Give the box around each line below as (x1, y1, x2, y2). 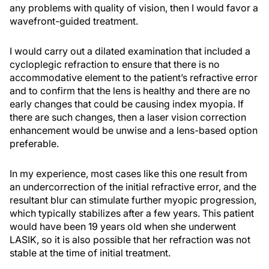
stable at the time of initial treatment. (10, 247, 171, 259)
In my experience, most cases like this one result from (10, 168, 247, 180)
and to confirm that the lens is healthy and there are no (10, 85, 250, 97)
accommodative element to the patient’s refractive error (10, 71, 258, 84)
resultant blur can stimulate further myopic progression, (10, 194, 256, 207)
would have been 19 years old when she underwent (10, 220, 236, 233)
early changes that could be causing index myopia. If (10, 98, 244, 110)
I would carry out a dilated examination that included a (10, 45, 250, 58)
